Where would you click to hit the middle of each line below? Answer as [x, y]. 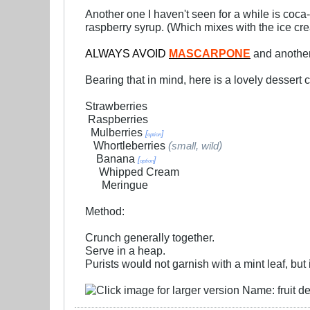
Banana [117, 159]
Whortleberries [131, 146]
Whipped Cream [139, 172]
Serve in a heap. [125, 251]
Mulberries [118, 133]
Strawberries [116, 106]
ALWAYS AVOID [127, 54]
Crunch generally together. [150, 238]
